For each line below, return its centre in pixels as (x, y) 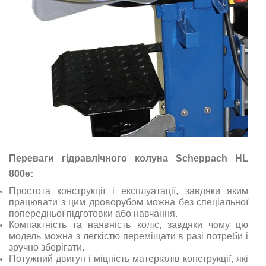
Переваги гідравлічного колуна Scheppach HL (129, 158)
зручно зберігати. (47, 247)
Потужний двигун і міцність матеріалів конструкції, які (129, 258)
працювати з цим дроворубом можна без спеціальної (129, 202)
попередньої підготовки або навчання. (93, 213)
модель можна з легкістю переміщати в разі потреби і (129, 236)
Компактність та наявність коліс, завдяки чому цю (129, 224)
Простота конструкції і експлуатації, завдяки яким (129, 191)
